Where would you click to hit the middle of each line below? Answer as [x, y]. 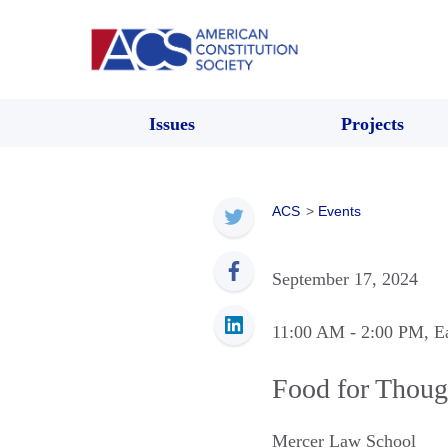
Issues [172, 123]
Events [339, 210]
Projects [372, 123]
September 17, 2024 [345, 278]
